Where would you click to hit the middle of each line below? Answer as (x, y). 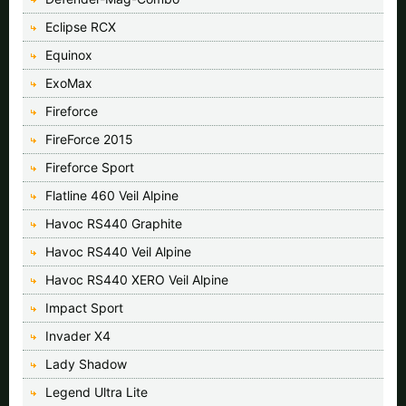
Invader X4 (78, 335)
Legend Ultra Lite (97, 391)
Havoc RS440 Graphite (114, 223)
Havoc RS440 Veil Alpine (118, 251)
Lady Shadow (86, 363)
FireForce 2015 (89, 139)
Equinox (69, 54)
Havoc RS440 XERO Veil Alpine (137, 279)
